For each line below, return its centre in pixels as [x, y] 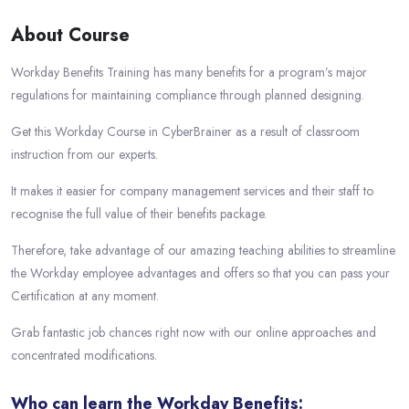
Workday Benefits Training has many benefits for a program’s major [189, 73]
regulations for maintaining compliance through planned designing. [188, 95]
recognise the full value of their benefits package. [139, 214]
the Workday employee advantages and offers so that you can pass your [200, 273]
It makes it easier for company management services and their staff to [192, 191]
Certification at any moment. [85, 296]
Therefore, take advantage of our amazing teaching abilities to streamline [203, 251]
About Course [70, 36]
